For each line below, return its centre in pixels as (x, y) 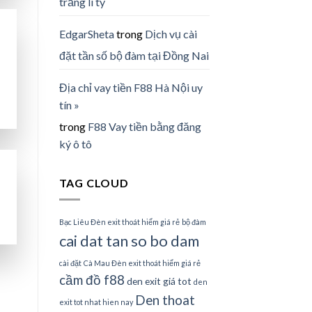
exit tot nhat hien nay (96, 302)
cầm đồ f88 (92, 280)
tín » (69, 104)
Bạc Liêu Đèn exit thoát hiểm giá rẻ (119, 222)
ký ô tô (75, 143)
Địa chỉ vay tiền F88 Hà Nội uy (131, 87)
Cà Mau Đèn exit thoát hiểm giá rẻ (142, 263)
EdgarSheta (86, 33)
